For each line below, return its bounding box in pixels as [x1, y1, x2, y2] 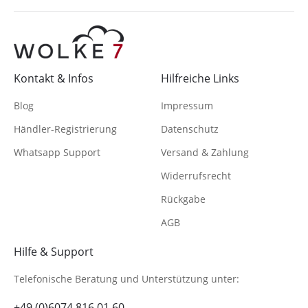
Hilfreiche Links [161, 71, 239, 87]
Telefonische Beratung [14, 272, 120, 286]
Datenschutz [161, 122, 219, 136]
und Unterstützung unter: [120, 272, 239, 286]
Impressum [161, 99, 213, 113]
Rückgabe [161, 192, 206, 206]
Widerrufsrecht [161, 169, 231, 183]
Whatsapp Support [14, 146, 100, 159]
